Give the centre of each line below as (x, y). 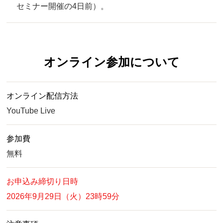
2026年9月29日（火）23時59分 (63, 197)
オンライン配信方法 (43, 96)
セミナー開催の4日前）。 (62, 6)
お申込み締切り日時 (43, 182)
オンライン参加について (111, 62)
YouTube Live (31, 111)
